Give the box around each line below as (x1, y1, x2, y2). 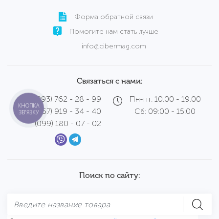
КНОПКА (18, 102, 40, 109)
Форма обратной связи (75, 13, 153, 22)
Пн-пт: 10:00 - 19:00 (129, 94, 201, 104)
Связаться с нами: (77, 76, 142, 86)
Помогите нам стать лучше (69, 27, 158, 36)
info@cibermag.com (82, 42, 146, 51)
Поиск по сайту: (79, 171, 140, 180)
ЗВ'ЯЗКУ (18, 108, 39, 116)
